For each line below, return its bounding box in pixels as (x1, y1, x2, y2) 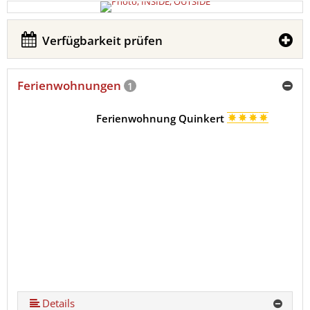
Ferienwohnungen (17, 77, 124, 93)
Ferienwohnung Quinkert (95, 111, 227, 125)
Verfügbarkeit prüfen (39, 33, 163, 48)
